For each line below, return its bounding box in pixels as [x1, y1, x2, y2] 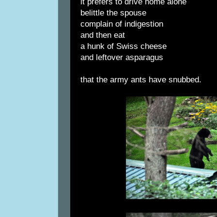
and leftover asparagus [80, 53, 163, 62]
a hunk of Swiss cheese [80, 42, 167, 51]
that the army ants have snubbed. [80, 75, 201, 85]
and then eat [80, 31, 125, 40]
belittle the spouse [80, 8, 146, 18]
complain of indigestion [80, 19, 163, 29]
